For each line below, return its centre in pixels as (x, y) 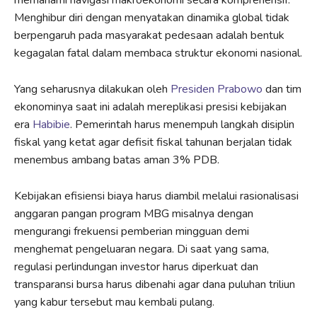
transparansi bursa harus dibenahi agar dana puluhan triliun (155, 284)
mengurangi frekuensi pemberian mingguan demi (132, 231)
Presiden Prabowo (218, 89)
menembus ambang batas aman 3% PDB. (117, 160)
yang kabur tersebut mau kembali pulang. (114, 302)
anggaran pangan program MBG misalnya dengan (134, 213)
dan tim (283, 89)
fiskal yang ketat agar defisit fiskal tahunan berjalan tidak (153, 142)
